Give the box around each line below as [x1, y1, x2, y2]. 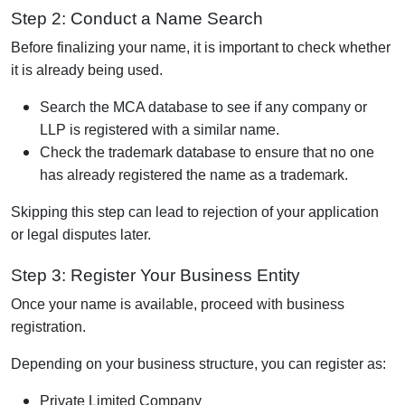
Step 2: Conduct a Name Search [11, 8, 263, 28]
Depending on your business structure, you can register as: [11, 355, 386, 372]
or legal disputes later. [11, 226, 151, 242]
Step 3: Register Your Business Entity [11, 265, 300, 285]
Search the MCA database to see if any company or [40, 99, 367, 115]
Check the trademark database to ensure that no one [40, 144, 374, 160]
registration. [11, 318, 86, 334]
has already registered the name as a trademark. [40, 166, 348, 183]
